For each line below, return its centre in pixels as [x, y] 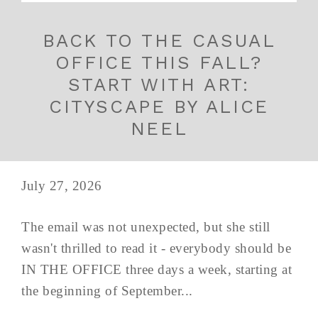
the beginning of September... [107, 290]
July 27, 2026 [62, 185]
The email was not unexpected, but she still [146, 226]
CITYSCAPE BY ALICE [159, 106]
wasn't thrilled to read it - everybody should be [156, 248]
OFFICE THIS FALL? [159, 62]
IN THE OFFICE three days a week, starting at [157, 269]
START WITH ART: [159, 84]
